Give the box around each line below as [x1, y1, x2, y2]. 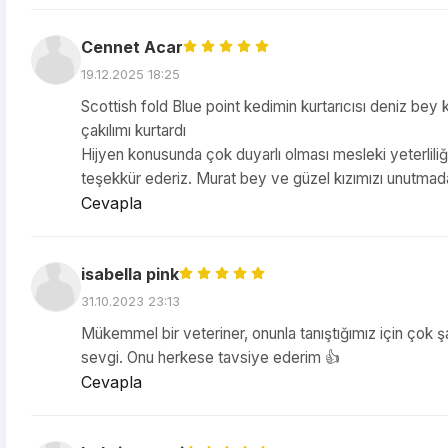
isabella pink [81, 264, 179, 284]
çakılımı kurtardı [81, 121, 186, 140]
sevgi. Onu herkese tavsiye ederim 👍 [81, 348, 340, 367]
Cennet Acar [81, 37, 183, 57]
